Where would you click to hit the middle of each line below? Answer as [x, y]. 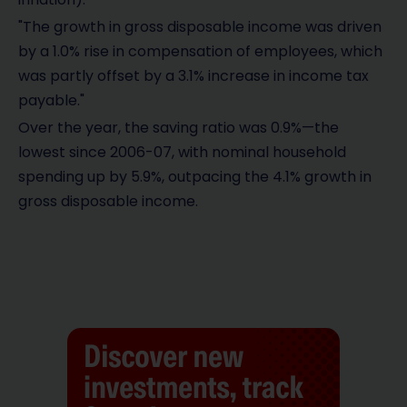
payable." [51, 100]
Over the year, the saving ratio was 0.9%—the [179, 128]
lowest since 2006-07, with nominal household [182, 153]
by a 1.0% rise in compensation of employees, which [200, 51]
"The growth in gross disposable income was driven [200, 26]
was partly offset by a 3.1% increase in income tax [194, 75]
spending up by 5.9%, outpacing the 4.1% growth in [195, 177]
